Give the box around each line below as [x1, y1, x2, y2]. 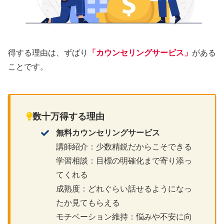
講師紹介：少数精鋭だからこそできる [56, 142, 192, 151]
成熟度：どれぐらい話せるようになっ [56, 184, 192, 193]
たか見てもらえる [56, 198, 120, 207]
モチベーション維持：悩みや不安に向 [56, 212, 192, 221]
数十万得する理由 [32, 111, 104, 122]
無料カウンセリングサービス [56, 128, 160, 137]
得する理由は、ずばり [8, 48, 88, 57]
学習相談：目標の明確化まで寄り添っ [56, 156, 192, 165]
